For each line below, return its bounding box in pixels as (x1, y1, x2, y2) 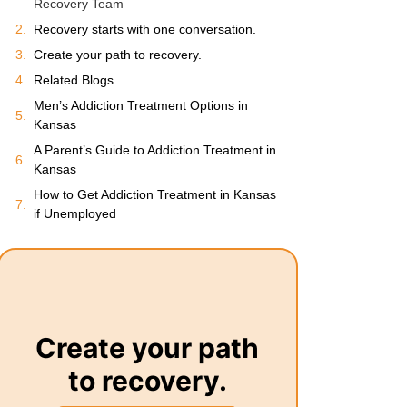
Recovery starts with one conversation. (33, 22, 256, 36)
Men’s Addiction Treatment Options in (33, 98, 248, 113)
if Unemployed (33, 206, 116, 221)
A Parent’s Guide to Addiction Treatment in (33, 143, 276, 157)
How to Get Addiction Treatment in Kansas (33, 187, 276, 202)
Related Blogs (33, 73, 114, 87)
